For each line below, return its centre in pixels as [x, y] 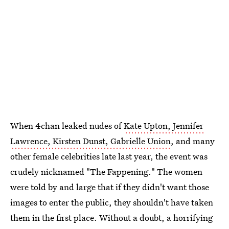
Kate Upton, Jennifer [164, 125]
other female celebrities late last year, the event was [109, 156]
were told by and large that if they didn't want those [110, 187]
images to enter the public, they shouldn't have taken [112, 202]
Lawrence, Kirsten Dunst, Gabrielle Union [90, 141]
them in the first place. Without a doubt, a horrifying [111, 217]
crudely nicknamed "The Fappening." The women [106, 171]
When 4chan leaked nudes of [67, 125]
